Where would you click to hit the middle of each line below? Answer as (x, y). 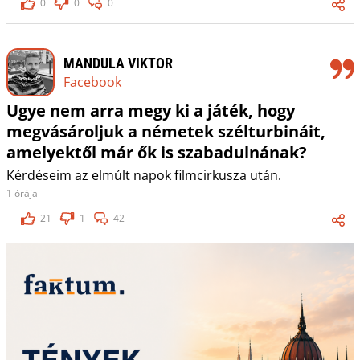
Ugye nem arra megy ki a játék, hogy (150, 111)
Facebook (92, 82)
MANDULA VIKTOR (118, 63)
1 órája (22, 194)
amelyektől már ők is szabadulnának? (156, 153)
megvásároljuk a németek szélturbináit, (166, 132)
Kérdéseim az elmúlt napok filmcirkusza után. (143, 176)
